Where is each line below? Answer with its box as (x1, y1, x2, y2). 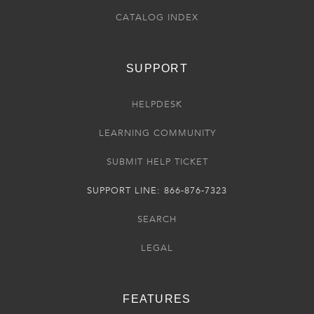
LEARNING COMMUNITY (98, 128, 216, 139)
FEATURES (123, 293, 191, 305)
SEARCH (137, 214, 177, 225)
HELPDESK (132, 99, 182, 110)
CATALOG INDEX (116, 12, 198, 23)
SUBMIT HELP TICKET (106, 156, 208, 168)
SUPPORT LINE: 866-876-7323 (87, 185, 227, 196)
